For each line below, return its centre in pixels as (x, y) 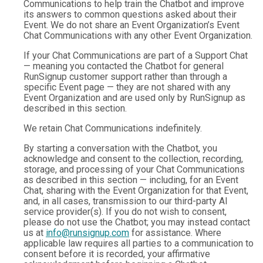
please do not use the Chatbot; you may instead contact (137, 222)
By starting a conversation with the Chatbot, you (120, 148)
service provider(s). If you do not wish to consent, (125, 212)
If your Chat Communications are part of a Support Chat (136, 55)
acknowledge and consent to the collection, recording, (133, 159)
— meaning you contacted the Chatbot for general (124, 66)
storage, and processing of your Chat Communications (134, 169)
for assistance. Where (175, 233)
